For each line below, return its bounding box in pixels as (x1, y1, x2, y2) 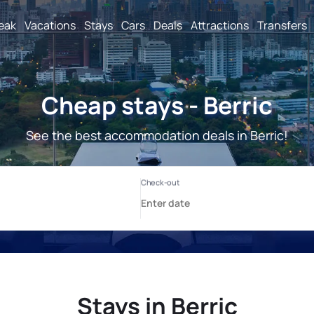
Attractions (191, 17, 249, 33)
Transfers (257, 17, 307, 33)
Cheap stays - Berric (41, 89, 273, 121)
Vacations (25, 17, 76, 33)
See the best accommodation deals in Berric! (26, 127, 288, 144)
